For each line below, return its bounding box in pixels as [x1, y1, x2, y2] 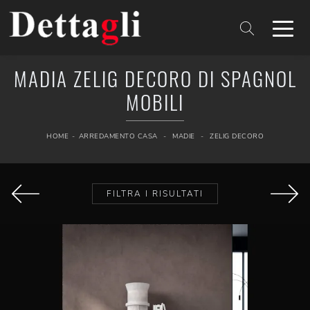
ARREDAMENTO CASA [78, 131, 158, 141]
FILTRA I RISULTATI [106, 188, 203, 200]
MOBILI [126, 87, 184, 116]
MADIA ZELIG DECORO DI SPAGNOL [13, 64, 297, 93]
